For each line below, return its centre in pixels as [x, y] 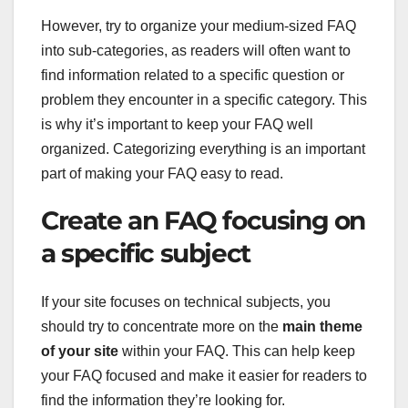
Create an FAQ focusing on [204, 220]
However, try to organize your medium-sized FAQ [199, 25]
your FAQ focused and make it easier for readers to [204, 376]
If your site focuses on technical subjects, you [186, 302]
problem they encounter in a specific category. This [204, 99]
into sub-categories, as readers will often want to [196, 50]
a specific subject [146, 253]
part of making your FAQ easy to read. [162, 173]
